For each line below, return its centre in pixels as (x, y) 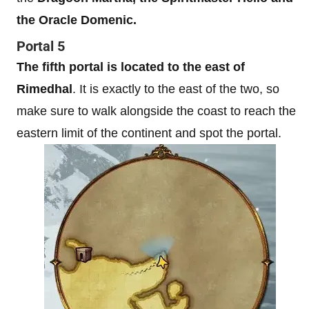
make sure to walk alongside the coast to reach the (156, 111)
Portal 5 (41, 46)
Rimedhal (44, 89)
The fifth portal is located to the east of (131, 67)
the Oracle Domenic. (77, 20)
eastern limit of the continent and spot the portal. (149, 133)
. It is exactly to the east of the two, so (176, 89)
